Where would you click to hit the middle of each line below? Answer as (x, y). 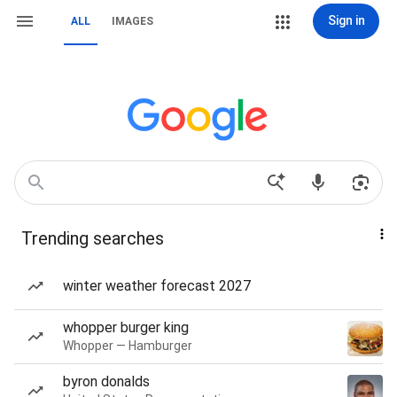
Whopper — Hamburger (128, 346)
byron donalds (106, 381)
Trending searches (93, 238)
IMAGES (132, 21)
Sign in (346, 20)
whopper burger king (126, 327)
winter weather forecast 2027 (157, 286)
